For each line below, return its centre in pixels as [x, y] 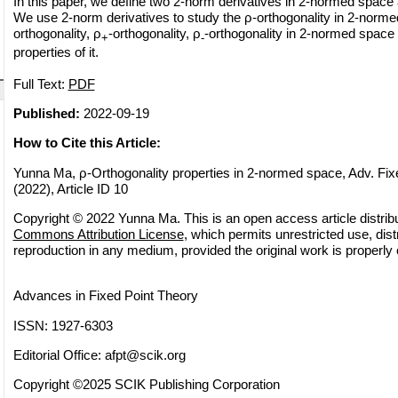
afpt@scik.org [145, 355]
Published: [46, 113]
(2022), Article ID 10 [70, 188]
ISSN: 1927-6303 [63, 325]
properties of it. [56, 52]
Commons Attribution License [98, 235]
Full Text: [40, 84]
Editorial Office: [59, 355]
